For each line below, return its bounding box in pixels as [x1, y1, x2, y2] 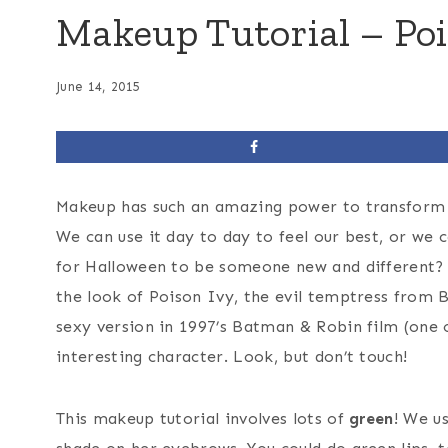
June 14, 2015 [56, 79, 141, 95]
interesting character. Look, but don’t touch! [56, 347, 408, 367]
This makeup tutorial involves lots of [56, 409, 350, 429]
